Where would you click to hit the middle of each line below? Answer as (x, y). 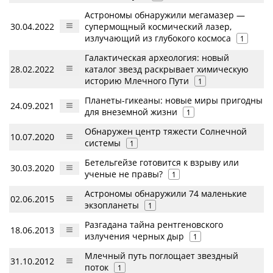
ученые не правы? (124, 174)
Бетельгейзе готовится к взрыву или (162, 162)
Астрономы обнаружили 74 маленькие (166, 193)
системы (103, 143)
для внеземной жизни (131, 112)
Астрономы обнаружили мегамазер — (165, 15)
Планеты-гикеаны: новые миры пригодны (174, 100)
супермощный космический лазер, (158, 27)
